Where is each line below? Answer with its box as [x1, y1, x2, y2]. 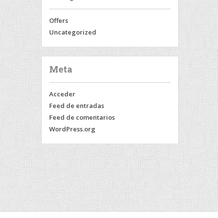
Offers [49, 16, 68, 25]
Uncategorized [49, 28, 96, 36]
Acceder [49, 90, 75, 98]
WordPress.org [49, 125, 95, 133]
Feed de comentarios [49, 113, 115, 122]
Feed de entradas [49, 101, 104, 110]
